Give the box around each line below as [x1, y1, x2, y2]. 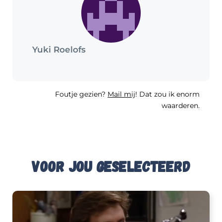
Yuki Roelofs [32, 44, 86, 55]
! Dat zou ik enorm [135, 89, 200, 99]
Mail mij [108, 89, 135, 99]
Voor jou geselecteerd [32, 157, 190, 175]
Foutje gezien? [55, 89, 108, 99]
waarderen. [162, 101, 200, 110]
